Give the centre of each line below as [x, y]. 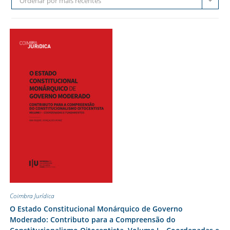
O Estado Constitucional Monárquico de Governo [96, 209]
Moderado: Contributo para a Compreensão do [92, 219]
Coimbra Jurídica [32, 196]
